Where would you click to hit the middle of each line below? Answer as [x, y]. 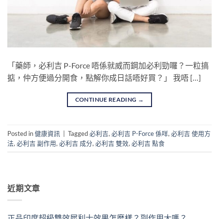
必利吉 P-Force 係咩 [140, 133]
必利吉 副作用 [36, 143]
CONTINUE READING [106, 100]
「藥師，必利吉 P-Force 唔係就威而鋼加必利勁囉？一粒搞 [108, 66]
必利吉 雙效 [112, 143]
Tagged [79, 133]
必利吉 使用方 [191, 133]
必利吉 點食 [148, 143]
